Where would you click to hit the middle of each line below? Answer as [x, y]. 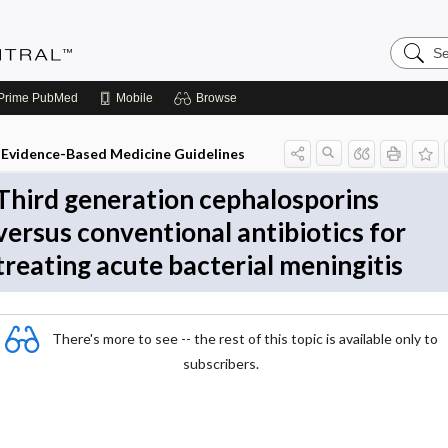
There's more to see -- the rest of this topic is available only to [245, 338]
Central [415, 75]
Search [414, 43]
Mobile [134, 98]
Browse [216, 98]
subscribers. [221, 363]
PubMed [53, 98]
